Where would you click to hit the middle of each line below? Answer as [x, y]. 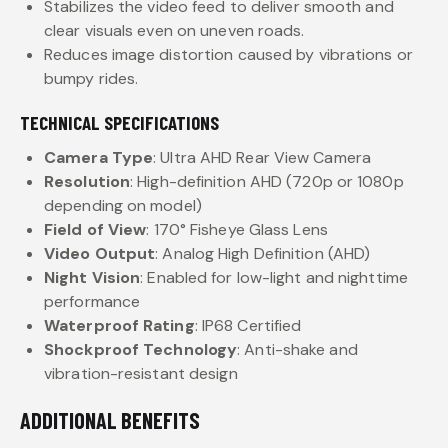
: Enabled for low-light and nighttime [274, 277]
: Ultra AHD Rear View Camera [262, 157]
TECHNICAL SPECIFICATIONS [119, 122]
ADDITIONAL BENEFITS [110, 419]
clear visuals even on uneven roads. [174, 30]
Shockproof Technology [141, 349]
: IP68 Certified [248, 325]
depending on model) [123, 205]
